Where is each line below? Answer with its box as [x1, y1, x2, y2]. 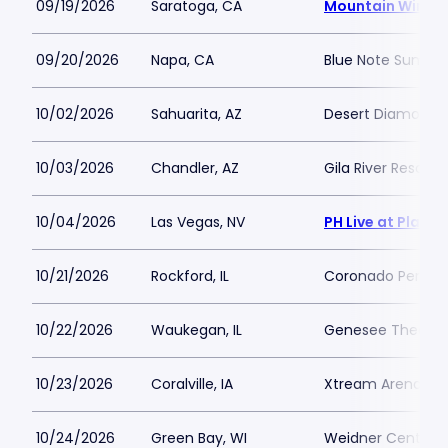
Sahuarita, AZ [151, 104, 242, 124]
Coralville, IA [151, 374, 233, 394]
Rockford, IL [151, 266, 229, 286]
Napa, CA [151, 50, 214, 70]
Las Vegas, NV [151, 212, 245, 232]
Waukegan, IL [151, 320, 242, 340]
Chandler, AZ [151, 158, 239, 178]
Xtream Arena [324, 374, 422, 394]
